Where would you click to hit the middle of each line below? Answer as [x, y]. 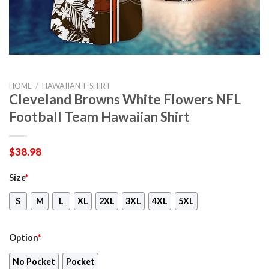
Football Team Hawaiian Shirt [99, 116]
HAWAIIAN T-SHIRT [76, 86]
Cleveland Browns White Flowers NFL [125, 99]
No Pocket [34, 262]
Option [23, 238]
